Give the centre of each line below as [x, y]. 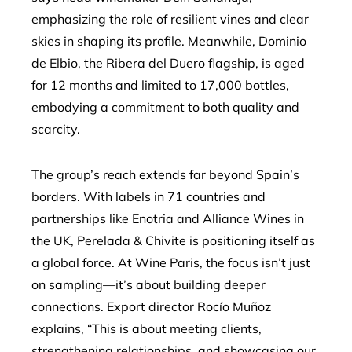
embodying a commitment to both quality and [165, 107]
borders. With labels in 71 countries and [148, 196]
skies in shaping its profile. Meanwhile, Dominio [169, 41]
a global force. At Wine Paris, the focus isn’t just [171, 262]
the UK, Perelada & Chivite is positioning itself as [173, 240]
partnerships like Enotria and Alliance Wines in [168, 218]
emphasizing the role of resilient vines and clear [170, 19]
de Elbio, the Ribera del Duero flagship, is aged [168, 63]
